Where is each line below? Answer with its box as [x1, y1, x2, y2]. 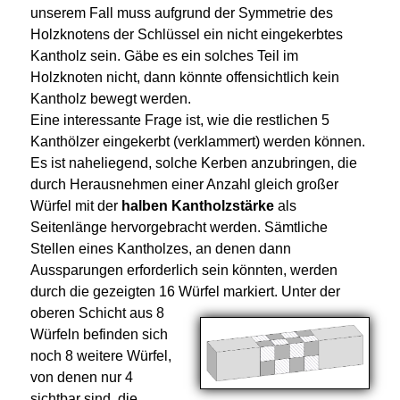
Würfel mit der [29, 198, 121, 214]
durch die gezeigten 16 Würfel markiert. [29, 284, 278, 300]
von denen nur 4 [29, 370, 133, 386]
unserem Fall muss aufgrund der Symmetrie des [29, 5, 333, 21]
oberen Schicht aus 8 [29, 305, 164, 321]
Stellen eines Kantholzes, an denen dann [29, 241, 291, 257]
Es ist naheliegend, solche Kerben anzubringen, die [29, 155, 357, 171]
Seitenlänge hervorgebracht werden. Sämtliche [29, 220, 328, 236]
